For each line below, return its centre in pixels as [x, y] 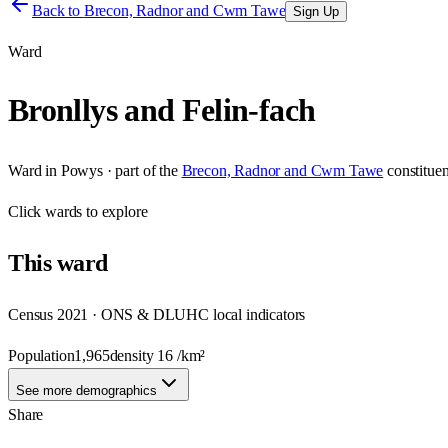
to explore [115, 211]
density [133, 355]
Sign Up [316, 11]
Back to [58, 10]
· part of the [140, 170]
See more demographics [86, 390]
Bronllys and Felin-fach [162, 110]
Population [41, 355]
